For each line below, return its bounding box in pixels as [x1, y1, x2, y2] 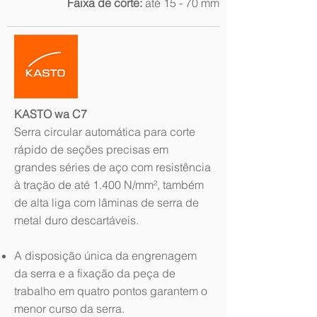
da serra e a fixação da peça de [14, 266, 175, 280]
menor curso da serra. [14, 301, 125, 316]
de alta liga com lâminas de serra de [14, 195, 199, 209]
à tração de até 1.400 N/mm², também [14, 178, 204, 192]
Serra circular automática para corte [14, 125, 195, 139]
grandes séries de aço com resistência [14, 160, 211, 174]
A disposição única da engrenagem [14, 248, 197, 263]
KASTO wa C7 [14, 107, 87, 121]
